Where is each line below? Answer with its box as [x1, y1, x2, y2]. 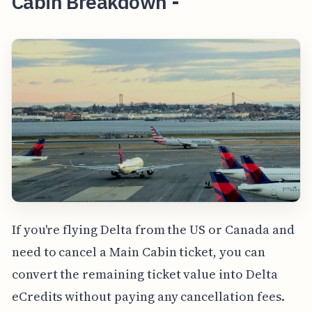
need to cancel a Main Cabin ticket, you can [11, 242, 265, 260]
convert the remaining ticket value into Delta [11, 265, 278, 283]
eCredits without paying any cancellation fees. [11, 287, 285, 305]
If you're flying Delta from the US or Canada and [11, 220, 295, 238]
